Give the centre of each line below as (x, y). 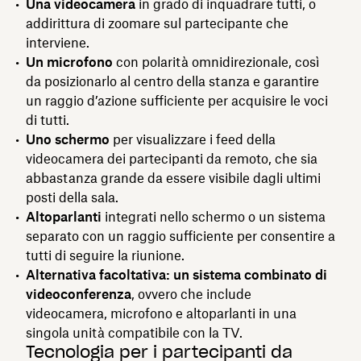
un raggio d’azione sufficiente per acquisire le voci (177, 100)
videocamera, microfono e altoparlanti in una (161, 313)
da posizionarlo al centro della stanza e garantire (172, 81)
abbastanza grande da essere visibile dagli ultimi (173, 178)
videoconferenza (79, 294)
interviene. (58, 42)
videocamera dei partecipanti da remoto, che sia (172, 158)
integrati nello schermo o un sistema (214, 216)
